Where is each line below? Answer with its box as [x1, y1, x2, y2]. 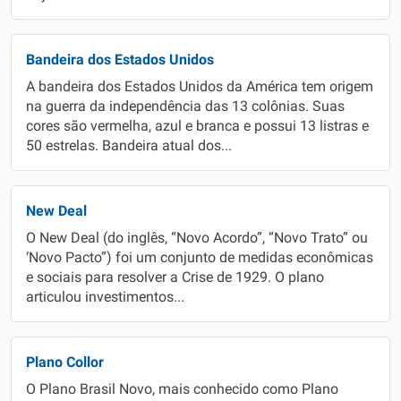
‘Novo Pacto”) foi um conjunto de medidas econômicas [26, 250, 373, 266]
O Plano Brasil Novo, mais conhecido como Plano [26, 381, 338, 397]
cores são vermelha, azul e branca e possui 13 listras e [26, 118, 369, 134]
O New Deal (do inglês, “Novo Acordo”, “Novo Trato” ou [26, 230, 368, 246]
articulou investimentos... [26, 289, 184, 305]
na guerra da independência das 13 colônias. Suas [26, 98, 345, 115]
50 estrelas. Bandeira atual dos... [26, 138, 232, 154]
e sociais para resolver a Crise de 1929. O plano [26, 269, 324, 286]
